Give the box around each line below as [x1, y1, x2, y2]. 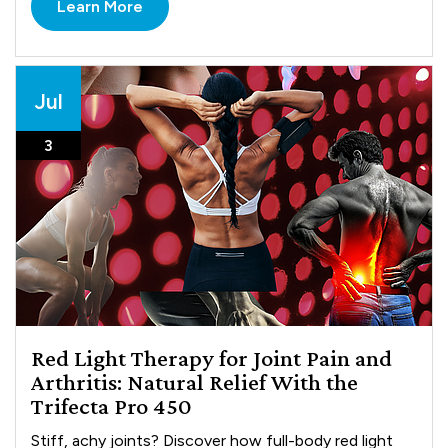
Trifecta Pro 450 [31, 392, 193, 420]
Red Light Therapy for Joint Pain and [31, 344, 393, 372]
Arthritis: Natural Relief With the [31, 368, 359, 396]
